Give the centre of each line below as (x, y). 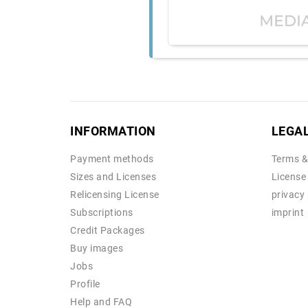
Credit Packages (108, 231)
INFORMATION (113, 131)
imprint (287, 213)
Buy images (97, 249)
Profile (85, 284)
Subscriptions (102, 213)
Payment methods (112, 159)
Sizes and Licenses (113, 177)
